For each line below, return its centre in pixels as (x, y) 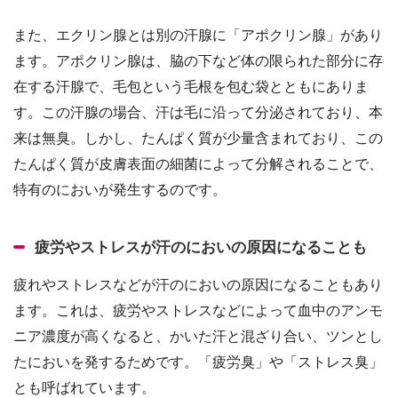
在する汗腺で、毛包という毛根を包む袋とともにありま (191, 86)
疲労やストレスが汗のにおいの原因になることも (201, 247)
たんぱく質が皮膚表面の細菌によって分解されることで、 (198, 163)
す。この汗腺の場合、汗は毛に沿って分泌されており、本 (198, 111)
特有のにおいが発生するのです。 (120, 189)
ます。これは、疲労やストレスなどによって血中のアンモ (198, 310)
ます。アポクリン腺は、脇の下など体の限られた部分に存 (198, 60)
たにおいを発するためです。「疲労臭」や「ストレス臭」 (198, 361)
